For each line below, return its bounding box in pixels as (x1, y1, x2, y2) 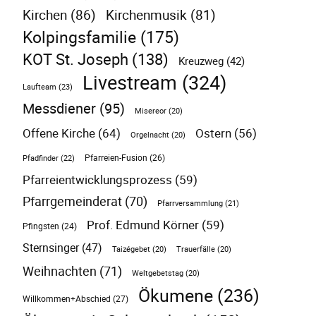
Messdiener (23, 99, 96, 119)
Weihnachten (23, 262, 97, 280)
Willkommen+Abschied (23, 293, 111, 305)
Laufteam (23, 81, 56, 92)
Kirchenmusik (106, 6, 187, 24)
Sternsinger (23, 241, 79, 256)
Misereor (135, 106, 166, 116)
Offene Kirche (23, 125, 95, 142)
